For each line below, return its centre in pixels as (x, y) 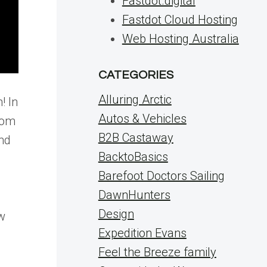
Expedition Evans (142, 233)
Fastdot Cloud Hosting (180, 20)
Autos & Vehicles (142, 119)
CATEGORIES (136, 75)
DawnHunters (134, 195)
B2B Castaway (136, 138)
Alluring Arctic (135, 100)
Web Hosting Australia (180, 39)
